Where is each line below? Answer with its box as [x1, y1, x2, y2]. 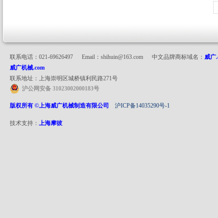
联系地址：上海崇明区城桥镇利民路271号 [10, 75, 118, 82]
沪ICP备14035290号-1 [115, 102, 170, 109]
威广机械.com [10, 64, 45, 71]
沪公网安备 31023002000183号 [22, 85, 99, 92]
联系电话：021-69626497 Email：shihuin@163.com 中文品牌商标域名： [10, 54, 204, 60]
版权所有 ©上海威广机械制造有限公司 [10, 102, 115, 109]
